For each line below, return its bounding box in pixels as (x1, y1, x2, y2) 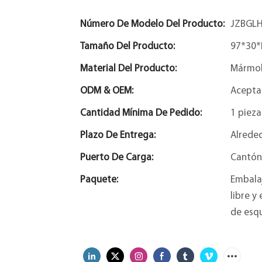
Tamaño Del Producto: (80, 41, 175, 51)
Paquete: (80, 174, 118, 185)
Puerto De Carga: (80, 152, 153, 163)
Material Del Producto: (80, 63, 177, 74)
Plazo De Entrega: (80, 130, 156, 140)
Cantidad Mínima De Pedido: (80, 108, 202, 118)
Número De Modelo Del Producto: (80, 19, 225, 29)
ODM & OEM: (80, 85, 133, 96)
